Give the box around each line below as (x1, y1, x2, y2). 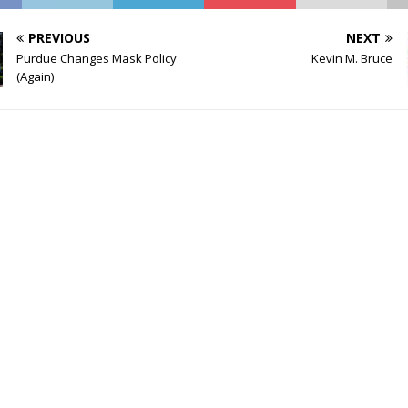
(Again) (16, 68, 55, 86)
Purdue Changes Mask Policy (16, 50, 178, 67)
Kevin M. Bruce (311, 50, 393, 67)
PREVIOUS (28, 29, 91, 47)
